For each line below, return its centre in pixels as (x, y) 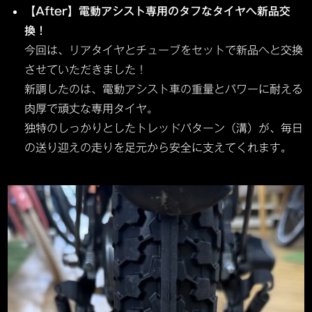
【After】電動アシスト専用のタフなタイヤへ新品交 (158, 11)
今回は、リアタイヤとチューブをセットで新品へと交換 (164, 50)
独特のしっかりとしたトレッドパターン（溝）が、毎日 (164, 128)
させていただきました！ (86, 69)
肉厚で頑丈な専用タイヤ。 (92, 108)
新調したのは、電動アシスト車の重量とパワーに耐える (164, 89)
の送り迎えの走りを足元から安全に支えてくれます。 (158, 147)
